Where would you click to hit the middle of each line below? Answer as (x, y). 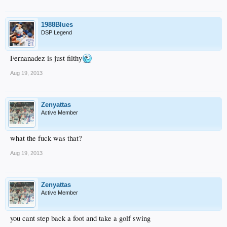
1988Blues (57, 24)
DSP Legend (56, 32)
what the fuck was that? (46, 138)
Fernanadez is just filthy (46, 58)
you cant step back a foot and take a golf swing (80, 218)
